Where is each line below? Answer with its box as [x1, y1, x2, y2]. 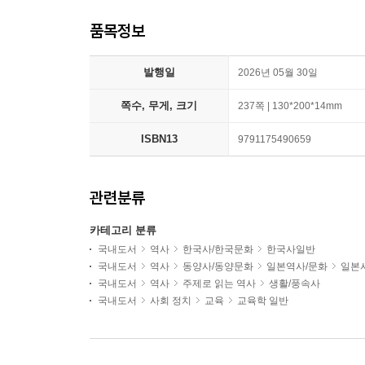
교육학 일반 [237, 295, 288, 306]
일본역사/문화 [266, 261, 328, 272]
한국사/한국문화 [182, 244, 253, 255]
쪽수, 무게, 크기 [121, 99, 197, 112]
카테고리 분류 [90, 224, 156, 236]
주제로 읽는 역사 [182, 278, 256, 289]
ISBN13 [140, 133, 178, 145]
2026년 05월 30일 [238, 67, 318, 78]
